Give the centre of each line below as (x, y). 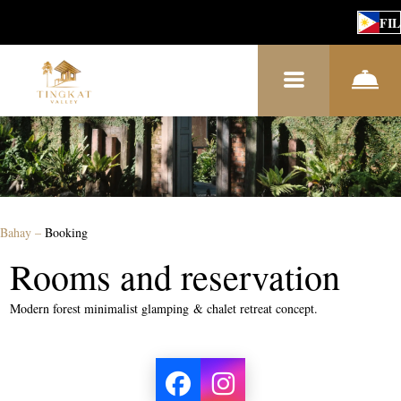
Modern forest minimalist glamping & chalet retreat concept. (164, 308)
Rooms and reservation (175, 276)
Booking (66, 232)
